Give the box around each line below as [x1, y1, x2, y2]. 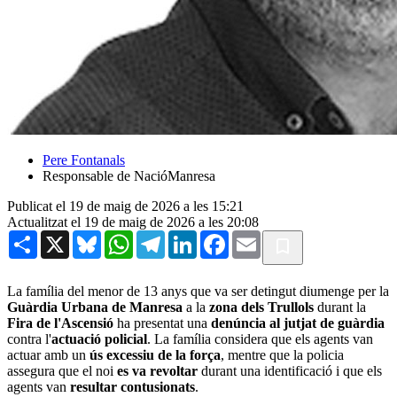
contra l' [7, 331, 51, 346]
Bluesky [101, 229, 147, 245]
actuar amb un [7, 346, 90, 362]
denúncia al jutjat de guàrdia [211, 315, 385, 331]
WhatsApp [133, 229, 193, 245]
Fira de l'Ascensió [7, 315, 113, 331]
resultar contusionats [70, 378, 195, 394]
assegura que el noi [7, 362, 117, 378]
